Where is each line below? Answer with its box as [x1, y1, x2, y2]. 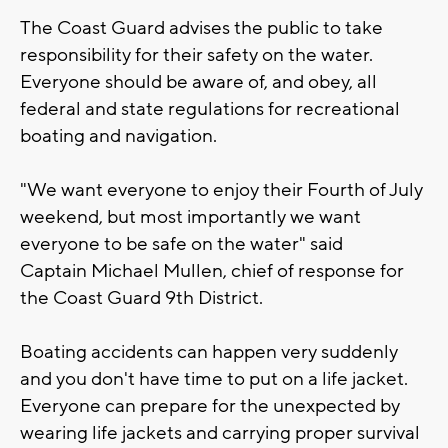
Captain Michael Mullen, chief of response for [20, 259, 404, 284]
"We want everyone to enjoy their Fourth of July [20, 178, 423, 203]
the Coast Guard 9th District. [20, 286, 263, 311]
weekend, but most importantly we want [20, 205, 361, 230]
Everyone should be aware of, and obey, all [20, 70, 377, 95]
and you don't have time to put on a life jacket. [20, 367, 408, 392]
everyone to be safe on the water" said [20, 232, 343, 257]
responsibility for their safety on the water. [20, 43, 373, 68]
